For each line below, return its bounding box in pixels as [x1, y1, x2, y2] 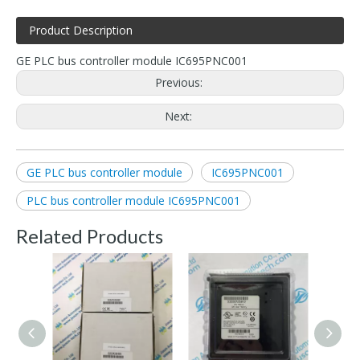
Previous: [154, 74, 206, 90]
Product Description [29, 22, 133, 38]
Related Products [16, 223, 163, 247]
